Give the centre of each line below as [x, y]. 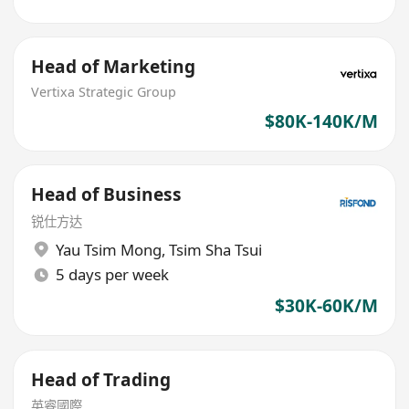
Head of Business [107, 195]
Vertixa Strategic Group [104, 91]
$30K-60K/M [326, 305]
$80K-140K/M [321, 121]
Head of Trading [101, 379]
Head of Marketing [114, 67]
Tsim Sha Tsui [215, 249]
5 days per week [112, 275]
